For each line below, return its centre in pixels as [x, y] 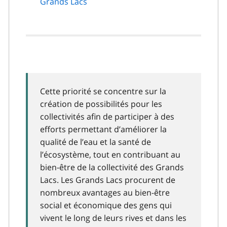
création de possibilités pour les [101, 104]
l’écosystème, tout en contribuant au [110, 154]
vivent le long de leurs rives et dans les [113, 218]
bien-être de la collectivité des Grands [112, 167]
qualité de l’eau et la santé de [96, 142]
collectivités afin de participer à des [107, 116]
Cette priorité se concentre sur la [103, 91]
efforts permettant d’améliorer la [103, 129]
